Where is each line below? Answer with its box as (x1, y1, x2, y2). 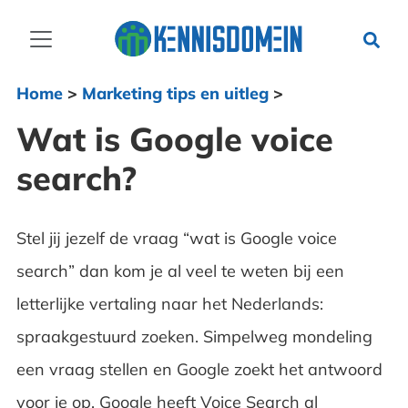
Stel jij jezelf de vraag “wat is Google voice (15, 228, 337, 249)
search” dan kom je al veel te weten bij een (15, 260, 344, 281)
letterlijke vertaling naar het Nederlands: (15, 293, 323, 314)
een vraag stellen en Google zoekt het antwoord (15, 359, 382, 380)
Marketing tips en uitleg (81, 83, 269, 104)
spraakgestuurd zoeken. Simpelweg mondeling (15, 326, 372, 347)
